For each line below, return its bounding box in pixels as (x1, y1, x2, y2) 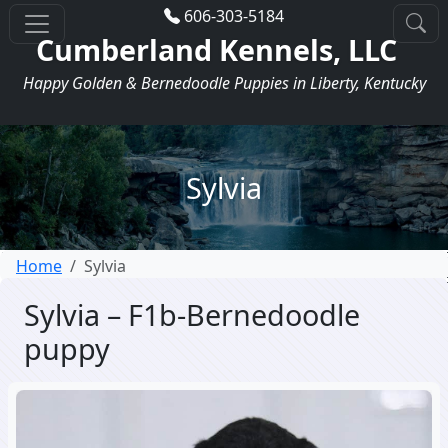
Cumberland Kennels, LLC (35, 30, 397, 69)
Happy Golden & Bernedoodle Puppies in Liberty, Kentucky (22, 72, 426, 94)
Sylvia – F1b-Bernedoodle (24, 295, 360, 334)
